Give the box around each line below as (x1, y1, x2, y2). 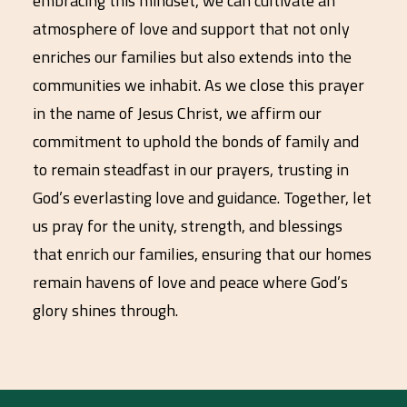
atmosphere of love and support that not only (33, 16, 350, 41)
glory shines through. (33, 298, 178, 323)
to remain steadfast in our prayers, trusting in (33, 157, 349, 182)
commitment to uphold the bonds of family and (33, 129, 359, 154)
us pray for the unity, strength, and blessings (33, 213, 342, 238)
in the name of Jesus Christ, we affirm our (33, 101, 322, 125)
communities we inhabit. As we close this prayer (33, 73, 364, 97)
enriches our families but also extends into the (33, 45, 352, 69)
